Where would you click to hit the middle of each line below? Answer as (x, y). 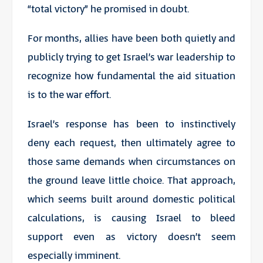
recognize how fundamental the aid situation (131, 76)
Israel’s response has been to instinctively (131, 124)
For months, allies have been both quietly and (131, 38)
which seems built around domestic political (131, 199)
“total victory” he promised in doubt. (108, 9)
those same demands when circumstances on (131, 162)
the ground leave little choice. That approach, (131, 181)
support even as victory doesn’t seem (131, 237)
